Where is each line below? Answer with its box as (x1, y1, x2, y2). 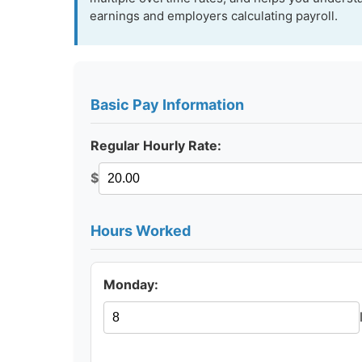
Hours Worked (90, 221, 191, 239)
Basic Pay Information (90, 95, 244, 113)
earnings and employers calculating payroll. (90, 7, 338, 23)
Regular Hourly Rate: (90, 137, 221, 154)
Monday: (103, 276, 158, 293)
